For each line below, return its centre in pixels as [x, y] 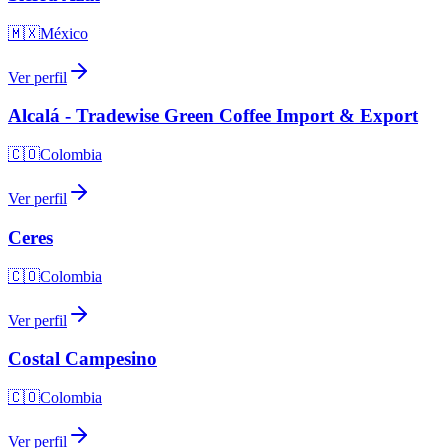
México [64, 33]
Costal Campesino [82, 359]
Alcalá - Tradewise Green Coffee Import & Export [213, 116]
